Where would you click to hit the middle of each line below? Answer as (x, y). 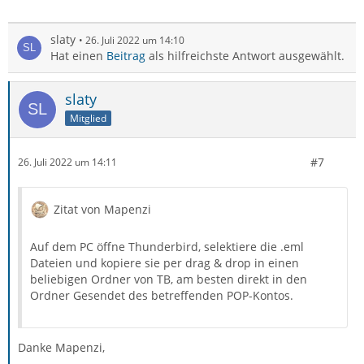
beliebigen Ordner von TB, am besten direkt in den (169, 279)
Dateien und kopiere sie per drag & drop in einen (165, 262)
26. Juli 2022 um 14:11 (67, 162)
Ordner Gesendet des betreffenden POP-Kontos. (162, 295)
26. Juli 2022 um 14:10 (135, 40)
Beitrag (126, 55)
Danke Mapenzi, (61, 347)
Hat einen (78, 55)
